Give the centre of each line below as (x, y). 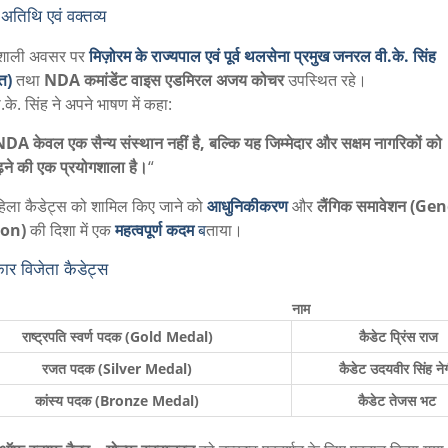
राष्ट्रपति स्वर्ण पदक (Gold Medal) (119, 337)
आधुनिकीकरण (247, 206)
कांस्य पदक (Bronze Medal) (119, 401)
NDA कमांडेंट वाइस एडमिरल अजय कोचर (163, 80)
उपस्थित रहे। (325, 80)
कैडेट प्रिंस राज (396, 337)
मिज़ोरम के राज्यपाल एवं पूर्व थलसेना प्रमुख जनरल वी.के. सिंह (262, 56)
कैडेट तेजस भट (396, 401)
